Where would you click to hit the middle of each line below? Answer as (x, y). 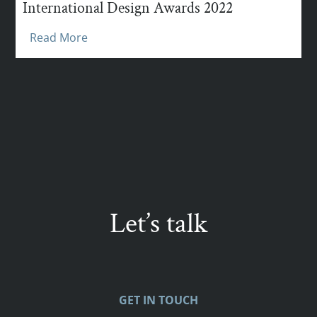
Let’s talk (158, 223)
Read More (59, 37)
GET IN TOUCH (158, 300)
